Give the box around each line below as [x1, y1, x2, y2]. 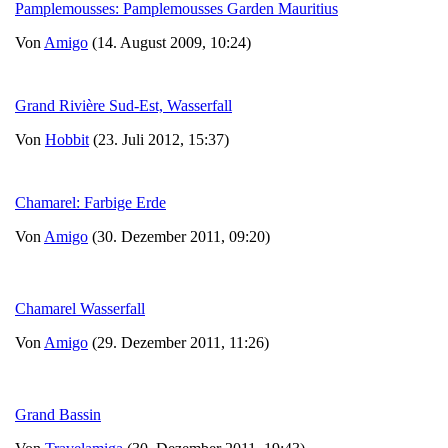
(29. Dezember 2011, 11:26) [88, 333, 269, 351]
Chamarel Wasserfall [15, 299, 145, 317]
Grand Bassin [15, 405, 101, 423]
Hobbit [45, 130, 89, 148]
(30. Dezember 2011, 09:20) [88, 227, 270, 245]
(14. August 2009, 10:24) [88, 33, 251, 51]
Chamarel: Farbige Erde [15, 193, 166, 211]
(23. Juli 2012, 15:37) [89, 130, 229, 148]
